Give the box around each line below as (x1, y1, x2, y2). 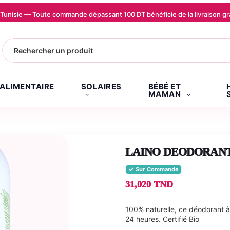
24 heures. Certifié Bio (125, 215, 199, 224)
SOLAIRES (81, 82, 122, 91)
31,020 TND (125, 179, 173, 190)
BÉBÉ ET (148, 82, 181, 91)
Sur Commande (134, 166, 179, 174)
